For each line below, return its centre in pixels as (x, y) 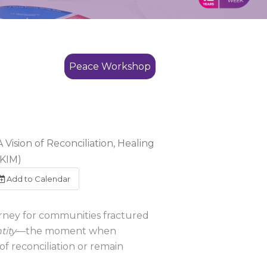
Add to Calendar (38, 179)
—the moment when (66, 231)
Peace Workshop (110, 66)
